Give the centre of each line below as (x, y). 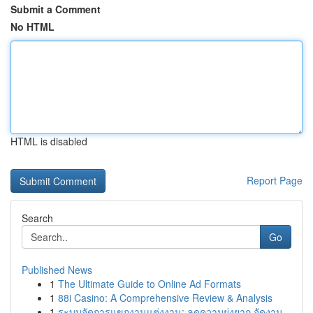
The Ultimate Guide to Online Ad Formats (150, 284)
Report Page (275, 180)
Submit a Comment (56, 9)
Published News (57, 270)
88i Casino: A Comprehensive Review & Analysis (165, 298)
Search (37, 218)
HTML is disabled (49, 141)
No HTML (32, 27)
